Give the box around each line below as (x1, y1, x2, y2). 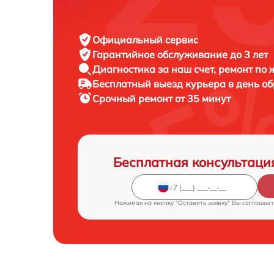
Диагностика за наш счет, (92, 63, 218, 76)
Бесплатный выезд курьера (92, 78, 228, 91)
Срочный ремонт (92, 92, 175, 105)
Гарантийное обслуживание (92, 48, 230, 61)
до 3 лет (230, 48, 268, 61)
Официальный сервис (92, 34, 198, 46)
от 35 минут (175, 92, 231, 105)
